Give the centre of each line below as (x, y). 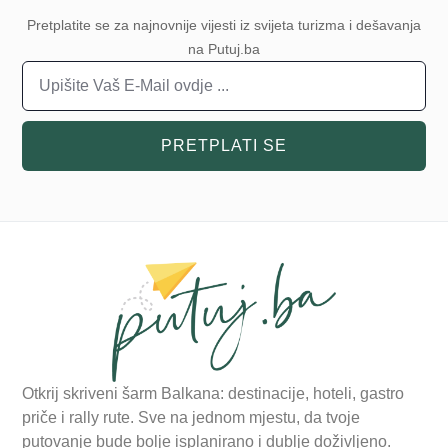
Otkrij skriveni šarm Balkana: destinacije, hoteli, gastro (213, 394)
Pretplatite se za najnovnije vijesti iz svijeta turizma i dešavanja (224, 25)
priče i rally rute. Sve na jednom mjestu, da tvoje (191, 418)
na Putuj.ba (224, 49)
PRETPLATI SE (224, 146)
